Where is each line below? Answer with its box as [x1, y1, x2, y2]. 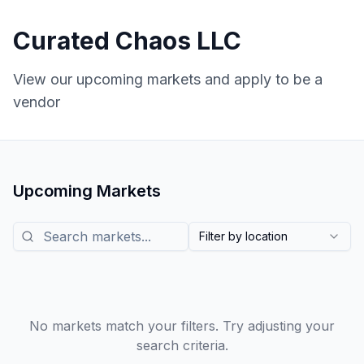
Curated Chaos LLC [13, 26, 241, 55]
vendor [13, 93, 60, 110]
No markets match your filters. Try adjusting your [29, 318, 335, 334]
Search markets [12, 219, 101, 233]
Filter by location [199, 229, 288, 243]
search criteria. [136, 337, 228, 353]
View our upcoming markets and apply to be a [13, 71, 323, 88]
